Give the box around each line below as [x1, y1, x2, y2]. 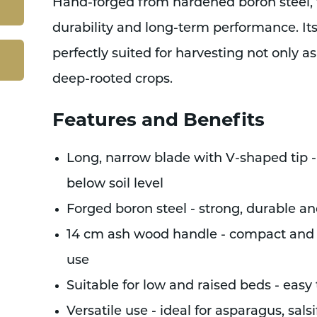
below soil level [66, 178, 163, 191]
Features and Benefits [52, 108, 265, 131]
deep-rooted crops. [52, 73, 173, 86]
